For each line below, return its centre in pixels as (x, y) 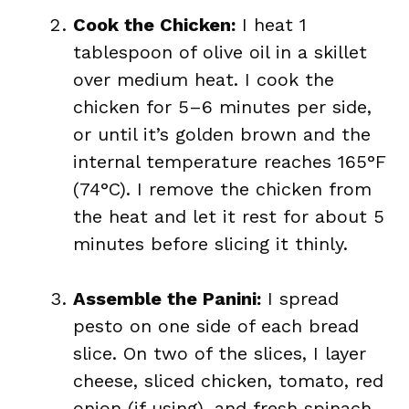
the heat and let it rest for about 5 (229, 216)
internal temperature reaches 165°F (230, 162)
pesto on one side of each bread (216, 326)
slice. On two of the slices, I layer (220, 353)
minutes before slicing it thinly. (210, 244)
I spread (300, 299)
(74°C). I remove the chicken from (222, 189)
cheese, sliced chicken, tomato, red (228, 381)
